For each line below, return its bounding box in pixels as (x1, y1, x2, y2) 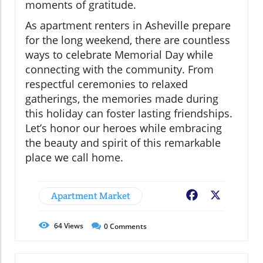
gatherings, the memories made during (25, 92, 218, 106)
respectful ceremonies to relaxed (25, 77, 188, 92)
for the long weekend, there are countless (25, 33, 230, 48)
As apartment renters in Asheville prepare (25, 18, 231, 33)
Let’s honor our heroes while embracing (25, 121, 222, 136)
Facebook (200, 190, 242, 203)
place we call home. (25, 150, 123, 165)
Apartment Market (51, 190, 130, 203)
